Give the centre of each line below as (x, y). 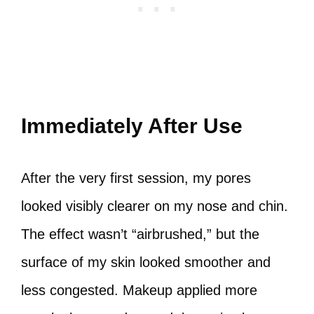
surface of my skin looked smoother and (146, 262)
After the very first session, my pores (136, 178)
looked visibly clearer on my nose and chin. (155, 206)
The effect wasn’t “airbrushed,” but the (140, 234)
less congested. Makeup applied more (139, 290)
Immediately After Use (132, 126)
